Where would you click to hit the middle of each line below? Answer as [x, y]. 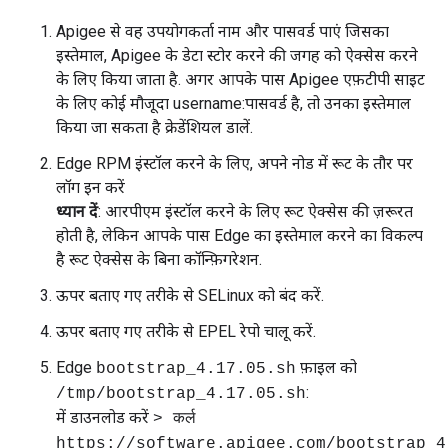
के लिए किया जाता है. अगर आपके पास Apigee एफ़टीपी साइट [240, 79]
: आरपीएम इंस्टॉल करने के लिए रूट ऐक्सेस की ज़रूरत [255, 211]
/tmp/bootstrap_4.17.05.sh [181, 394]
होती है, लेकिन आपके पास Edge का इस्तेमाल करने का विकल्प [239, 235]
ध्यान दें [77, 211]
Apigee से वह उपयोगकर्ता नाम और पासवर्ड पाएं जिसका [222, 31]
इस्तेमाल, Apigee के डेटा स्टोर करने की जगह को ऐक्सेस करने [237, 55]
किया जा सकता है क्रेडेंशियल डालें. [154, 127]
